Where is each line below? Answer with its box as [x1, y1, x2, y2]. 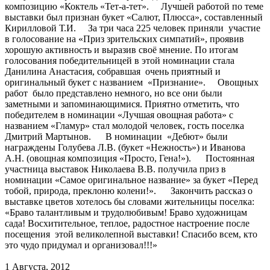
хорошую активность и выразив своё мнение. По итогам [5, 44, 238, 55]
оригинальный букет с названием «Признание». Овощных [5, 77, 259, 87]
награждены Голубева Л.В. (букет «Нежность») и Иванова [5, 142, 245, 152]
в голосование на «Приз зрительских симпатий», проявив [5, 33, 244, 44]
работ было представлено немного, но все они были [5, 87, 222, 98]
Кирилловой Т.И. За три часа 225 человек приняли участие [5, 22, 260, 33]
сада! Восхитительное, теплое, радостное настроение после [5, 218, 250, 228]
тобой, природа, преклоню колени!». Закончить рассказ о [5, 185, 253, 196]
